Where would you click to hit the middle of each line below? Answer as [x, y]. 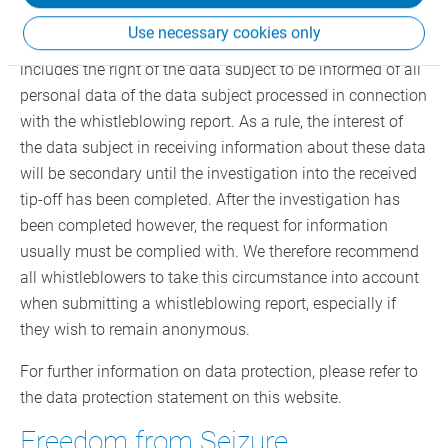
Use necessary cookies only [224, 32]
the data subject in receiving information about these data [223, 148]
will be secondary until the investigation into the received [218, 174]
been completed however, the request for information [204, 226]
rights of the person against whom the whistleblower [204, 18]
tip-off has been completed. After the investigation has [210, 200]
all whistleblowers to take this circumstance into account [219, 278]
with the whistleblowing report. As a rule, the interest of [211, 122]
